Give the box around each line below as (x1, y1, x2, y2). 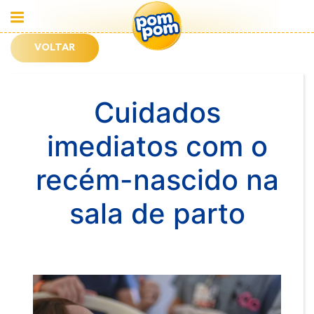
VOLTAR (34, 42, 75, 54)
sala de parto (69, 196, 245, 231)
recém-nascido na (35, 163, 279, 197)
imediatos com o (46, 129, 268, 163)
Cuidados (93, 95, 221, 130)
